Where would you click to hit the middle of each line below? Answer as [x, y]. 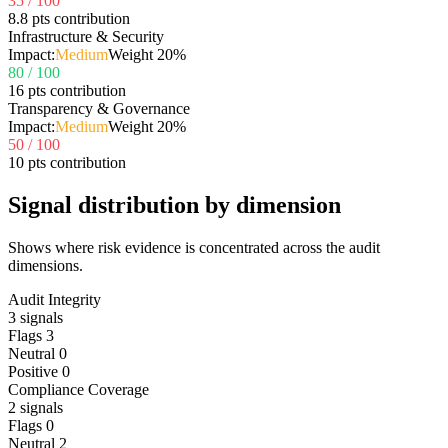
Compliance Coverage [78, 390]
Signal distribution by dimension [174, 205]
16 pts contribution [67, 91]
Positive [35, 372]
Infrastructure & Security [86, 37]
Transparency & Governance [99, 109]
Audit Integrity [54, 300]
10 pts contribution [67, 163]
